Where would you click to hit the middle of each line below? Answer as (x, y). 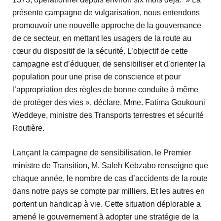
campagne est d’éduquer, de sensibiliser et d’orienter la (109, 64)
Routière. (29, 128)
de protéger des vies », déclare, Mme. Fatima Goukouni (109, 103)
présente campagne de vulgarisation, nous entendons (106, 13)
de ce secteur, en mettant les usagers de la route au (102, 38)
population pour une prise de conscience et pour (96, 77)
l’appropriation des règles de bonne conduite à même (105, 90)
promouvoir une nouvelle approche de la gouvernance (107, 26)
